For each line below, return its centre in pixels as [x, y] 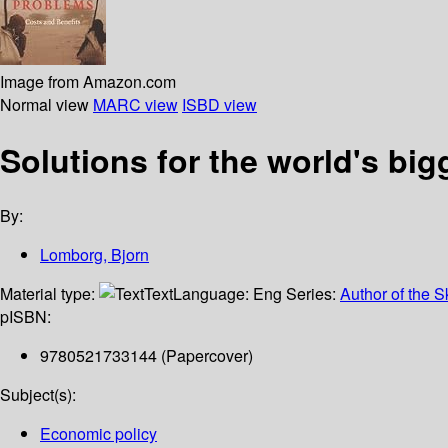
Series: [313, 294]
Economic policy [98, 434]
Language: [213, 294]
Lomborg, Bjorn [94, 255]
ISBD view [219, 104]
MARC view [135, 104]
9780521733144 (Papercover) [146, 356]
